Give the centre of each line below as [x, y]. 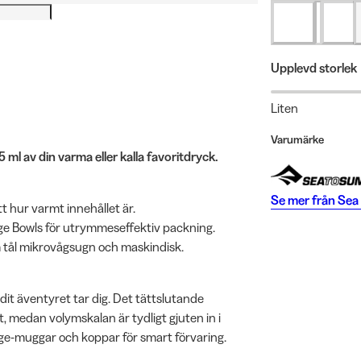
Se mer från [303, 199]
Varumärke [297, 140]
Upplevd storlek [313, 67]
